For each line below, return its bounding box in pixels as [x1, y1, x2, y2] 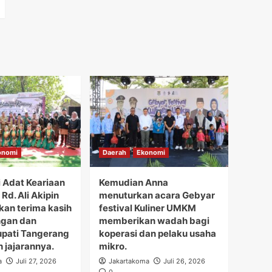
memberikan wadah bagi [99, 215, 209, 227]
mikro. [99, 240, 127, 253]
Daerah [103, 148, 126, 157]
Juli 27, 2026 [16, 257, 56, 266]
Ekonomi [137, 148, 165, 157]
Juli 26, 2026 [163, 257, 205, 266]
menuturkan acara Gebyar [99, 189, 215, 202]
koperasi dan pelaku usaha [99, 228, 216, 240]
